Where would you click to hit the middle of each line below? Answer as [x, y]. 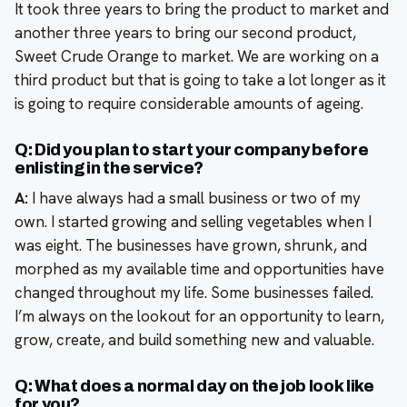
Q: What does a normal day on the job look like [194, 387]
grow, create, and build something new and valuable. [194, 340]
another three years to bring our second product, [185, 33]
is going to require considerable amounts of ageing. [189, 104]
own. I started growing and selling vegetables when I [193, 222]
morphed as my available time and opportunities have [199, 269]
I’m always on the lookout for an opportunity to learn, [199, 317]
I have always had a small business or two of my [194, 199]
